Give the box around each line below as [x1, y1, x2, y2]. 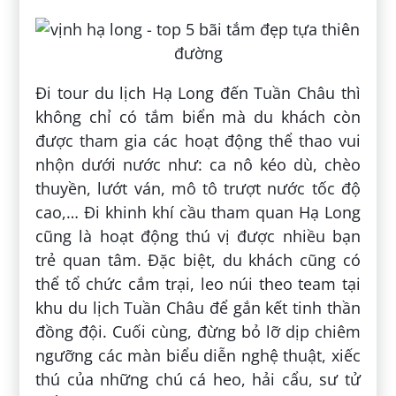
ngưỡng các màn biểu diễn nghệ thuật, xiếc [35, 344, 361, 366]
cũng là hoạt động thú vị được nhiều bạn [35, 225, 361, 247]
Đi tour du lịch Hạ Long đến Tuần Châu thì [35, 81, 361, 103]
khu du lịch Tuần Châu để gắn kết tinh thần [35, 296, 361, 318]
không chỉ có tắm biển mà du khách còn [35, 105, 361, 127]
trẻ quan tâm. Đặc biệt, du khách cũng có [35, 248, 361, 270]
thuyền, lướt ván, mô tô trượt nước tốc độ [35, 177, 361, 199]
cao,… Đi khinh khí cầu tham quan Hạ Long [35, 201, 361, 223]
